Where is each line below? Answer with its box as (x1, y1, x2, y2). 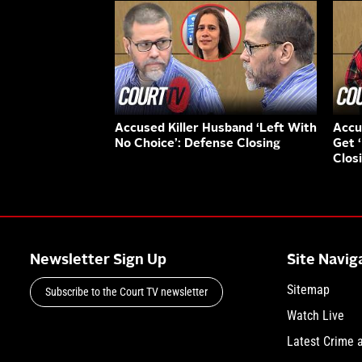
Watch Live (286, 307, 344, 323)
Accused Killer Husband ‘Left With (115, 122, 317, 135)
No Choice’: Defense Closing (115, 137, 280, 150)
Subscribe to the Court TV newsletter (45, 284, 208, 298)
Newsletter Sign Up (30, 252, 166, 267)
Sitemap (286, 281, 330, 297)
